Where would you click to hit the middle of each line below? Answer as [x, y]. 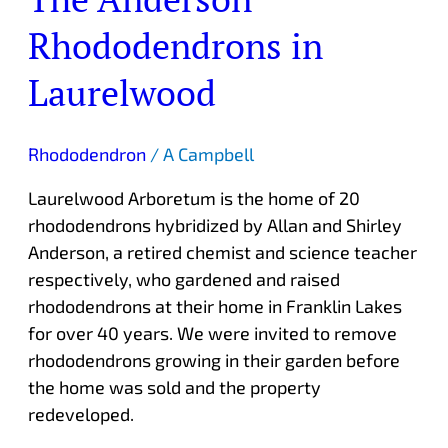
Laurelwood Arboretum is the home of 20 [193, 198]
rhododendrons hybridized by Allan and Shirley [214, 225]
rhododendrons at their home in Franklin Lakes [214, 306]
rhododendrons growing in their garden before [213, 360]
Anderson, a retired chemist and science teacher [222, 252]
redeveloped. [80, 414]
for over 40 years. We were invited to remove [212, 333]
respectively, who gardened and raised [183, 279]
